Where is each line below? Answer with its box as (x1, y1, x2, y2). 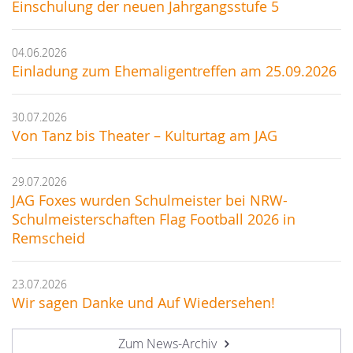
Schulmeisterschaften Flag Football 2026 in (12, 210, 295, 229)
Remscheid (12, 229, 85, 248)
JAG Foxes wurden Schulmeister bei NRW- (12, 191, 288, 210)
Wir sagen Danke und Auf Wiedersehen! (12, 294, 275, 313)
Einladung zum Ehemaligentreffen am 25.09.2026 (12, 62, 336, 81)
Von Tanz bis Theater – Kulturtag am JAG (12, 127, 277, 146)
